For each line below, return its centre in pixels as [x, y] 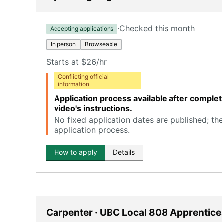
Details [124, 152]
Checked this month [157, 28]
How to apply [76, 152]
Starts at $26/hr [76, 62]
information [74, 84]
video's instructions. [93, 108]
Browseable [101, 44]
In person [63, 44]
